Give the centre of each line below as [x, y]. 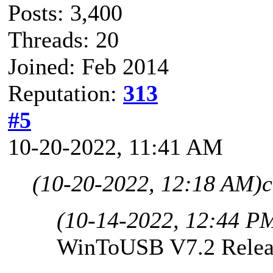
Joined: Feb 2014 [88, 66]
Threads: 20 [63, 39]
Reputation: [66, 93]
